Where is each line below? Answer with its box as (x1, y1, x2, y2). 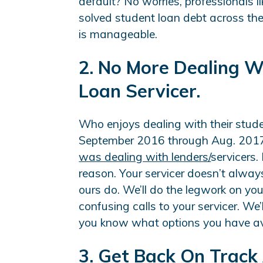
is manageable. (79, 27, 158, 42)
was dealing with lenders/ (79, 150, 211, 164)
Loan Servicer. (79, 79, 201, 102)
